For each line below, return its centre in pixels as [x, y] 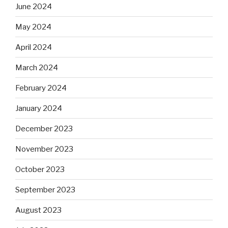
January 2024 [39, 108]
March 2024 [37, 67]
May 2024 [33, 27]
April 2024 [34, 47]
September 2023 [45, 190]
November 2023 [44, 149]
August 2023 [38, 210]
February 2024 [41, 88]
